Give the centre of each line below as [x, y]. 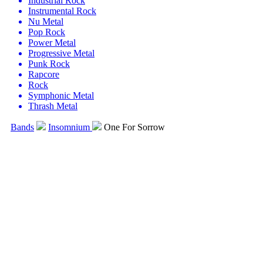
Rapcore [44, 74]
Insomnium [70, 127]
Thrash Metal [53, 106]
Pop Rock [47, 32]
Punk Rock [49, 64]
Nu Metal [46, 21]
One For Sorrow [134, 127]
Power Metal [52, 43]
